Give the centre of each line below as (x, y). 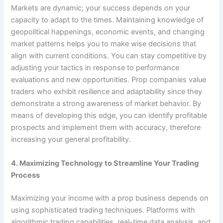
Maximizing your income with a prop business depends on (110, 198)
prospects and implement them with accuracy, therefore (106, 128)
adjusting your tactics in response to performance (95, 68)
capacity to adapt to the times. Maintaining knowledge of (108, 20)
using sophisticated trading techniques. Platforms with (103, 210)
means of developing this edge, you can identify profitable (109, 116)
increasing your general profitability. (71, 140)
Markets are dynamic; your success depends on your (101, 8)
